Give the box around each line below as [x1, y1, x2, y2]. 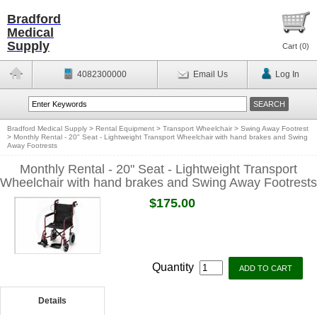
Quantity [152, 261, 197, 273]
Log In [275, 69, 299, 79]
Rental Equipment [96, 125, 154, 132]
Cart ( [282, 42, 302, 50]
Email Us [192, 69, 228, 79]
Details [38, 296, 67, 306]
